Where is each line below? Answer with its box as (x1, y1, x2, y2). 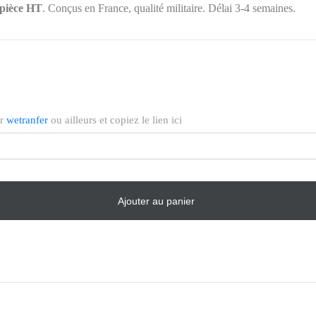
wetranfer (6, 114, 48, 126)
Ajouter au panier (118, 195, 195, 207)
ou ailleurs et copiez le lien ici (48, 114, 182, 126)
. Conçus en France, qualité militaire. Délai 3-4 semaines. (42, 2, 296, 15)
